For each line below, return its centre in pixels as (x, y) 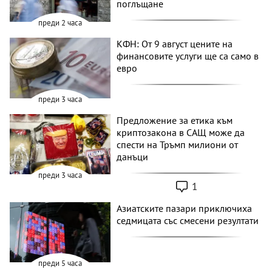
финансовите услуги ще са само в (188, 56)
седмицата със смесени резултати (188, 220)
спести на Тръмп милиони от (178, 144)
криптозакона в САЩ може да (181, 132)
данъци (133, 156)
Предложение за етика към (175, 120)
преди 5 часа (60, 263)
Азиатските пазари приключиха (185, 208)
